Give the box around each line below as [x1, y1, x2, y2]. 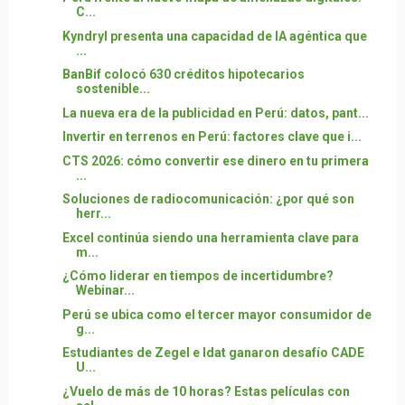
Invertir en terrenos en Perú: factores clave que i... [61, 129, 362, 145]
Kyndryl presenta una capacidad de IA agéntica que [61, 28, 367, 43]
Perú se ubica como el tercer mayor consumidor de [61, 306, 372, 322]
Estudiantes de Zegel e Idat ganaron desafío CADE [61, 345, 364, 361]
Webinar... [75, 283, 135, 298]
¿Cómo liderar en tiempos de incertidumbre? [61, 268, 334, 284]
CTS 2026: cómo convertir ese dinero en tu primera [61, 153, 369, 168]
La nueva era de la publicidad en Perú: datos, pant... [61, 105, 369, 120]
